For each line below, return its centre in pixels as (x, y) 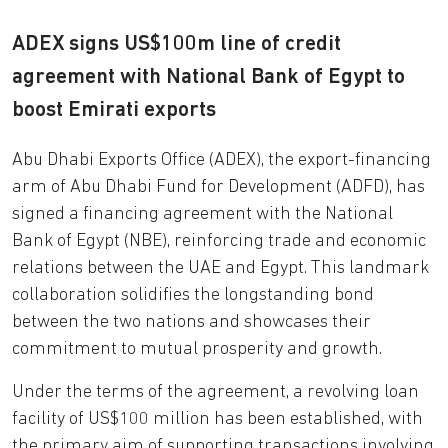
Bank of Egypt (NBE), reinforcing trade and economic (219, 241)
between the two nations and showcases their (191, 322)
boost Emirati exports (114, 110)
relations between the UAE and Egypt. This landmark (220, 268)
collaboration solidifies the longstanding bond (193, 295)
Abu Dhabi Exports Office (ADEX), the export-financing (221, 160)
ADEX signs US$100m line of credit (176, 44)
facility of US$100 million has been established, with (217, 419)
